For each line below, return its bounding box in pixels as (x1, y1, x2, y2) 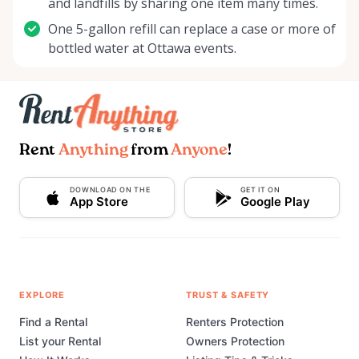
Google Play (240, 194, 310, 210)
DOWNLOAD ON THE (69, 185, 151, 195)
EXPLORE (19, 289, 66, 301)
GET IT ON (240, 185, 280, 195)
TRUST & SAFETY (186, 289, 270, 301)
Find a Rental (19, 315, 87, 329)
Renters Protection (186, 315, 284, 329)
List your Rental (19, 334, 101, 349)
